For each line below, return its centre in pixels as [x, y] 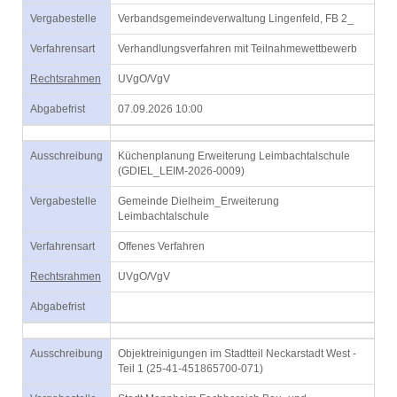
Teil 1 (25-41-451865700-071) [191, 369]
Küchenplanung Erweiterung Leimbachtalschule [234, 156]
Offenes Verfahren [161, 246]
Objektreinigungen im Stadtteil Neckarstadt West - [237, 354]
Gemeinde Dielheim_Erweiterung [198, 201]
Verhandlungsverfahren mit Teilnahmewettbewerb [237, 49]
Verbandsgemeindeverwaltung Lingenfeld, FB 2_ [236, 19]
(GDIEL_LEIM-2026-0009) [181, 171]
